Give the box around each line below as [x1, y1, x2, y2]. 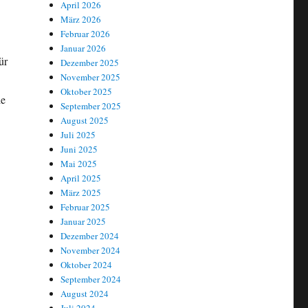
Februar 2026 [60, 27, 111, 41]
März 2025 [60, 186, 102, 199]
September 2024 [60, 273, 122, 286]
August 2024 [60, 287, 109, 300]
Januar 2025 [60, 215, 107, 228]
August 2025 [60, 114, 109, 127]
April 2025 [60, 172, 102, 185]
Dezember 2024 [60, 230, 120, 243]
